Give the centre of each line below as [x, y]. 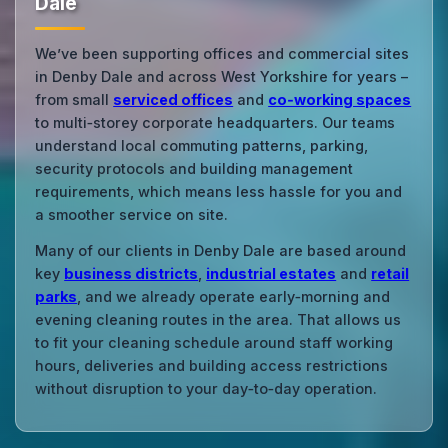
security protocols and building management [194, 169]
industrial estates [271, 274]
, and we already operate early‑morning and [234, 297]
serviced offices [173, 100]
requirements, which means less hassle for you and [219, 192]
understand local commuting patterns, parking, [202, 146]
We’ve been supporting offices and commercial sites [222, 54]
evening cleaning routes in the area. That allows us [218, 320]
